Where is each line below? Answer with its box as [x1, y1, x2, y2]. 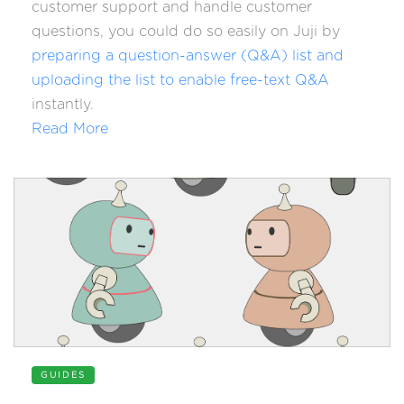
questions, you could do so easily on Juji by [32, 24, 340, 39]
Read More [32, 122, 108, 136]
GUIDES [41, 371, 86, 380]
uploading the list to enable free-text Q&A [32, 73, 329, 87]
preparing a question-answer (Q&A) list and [32, 49, 344, 63]
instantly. [32, 97, 94, 112]
